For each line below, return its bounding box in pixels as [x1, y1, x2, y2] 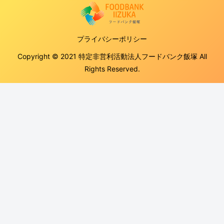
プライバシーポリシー [77, 34, 147, 43]
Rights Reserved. [84, 64, 140, 73]
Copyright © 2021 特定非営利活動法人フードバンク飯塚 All [17, 51, 207, 60]
